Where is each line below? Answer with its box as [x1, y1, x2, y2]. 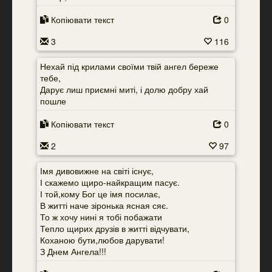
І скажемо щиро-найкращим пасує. [40, 176, 180, 188]
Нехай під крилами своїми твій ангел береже [40, 60, 219, 72]
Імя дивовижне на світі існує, [40, 165, 154, 177]
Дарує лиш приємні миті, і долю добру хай [40, 83, 208, 95]
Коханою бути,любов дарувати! [40, 234, 165, 246]
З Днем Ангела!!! [40, 245, 106, 257]
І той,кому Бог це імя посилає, [40, 188, 160, 200]
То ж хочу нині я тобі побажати [40, 211, 162, 223]
